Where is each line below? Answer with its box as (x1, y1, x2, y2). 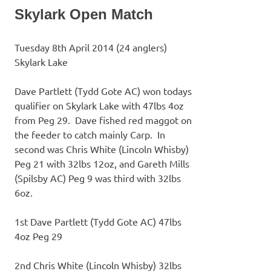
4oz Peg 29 (15, 230, 62, 243)
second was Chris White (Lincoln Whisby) (15, 143, 189, 155)
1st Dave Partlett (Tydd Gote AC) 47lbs (15, 215, 181, 228)
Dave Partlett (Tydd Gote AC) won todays (15, 85, 192, 97)
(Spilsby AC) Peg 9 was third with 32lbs (15, 172, 181, 184)
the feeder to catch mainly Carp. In (15, 128, 165, 141)
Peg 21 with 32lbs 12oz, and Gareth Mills (15, 157, 189, 170)
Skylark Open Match (15, 6, 153, 23)
